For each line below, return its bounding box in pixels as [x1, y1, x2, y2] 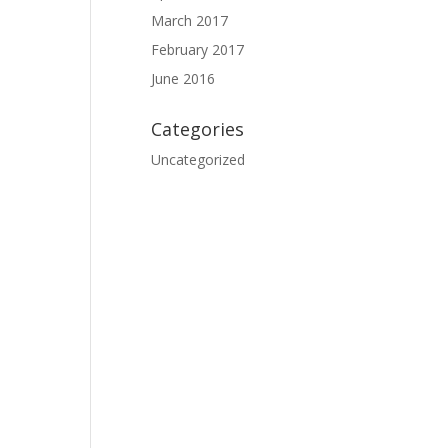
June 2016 [151, 69, 215, 88]
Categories [151, 117, 244, 141]
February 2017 [151, 40, 244, 59]
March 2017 [151, 11, 228, 30]
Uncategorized [151, 150, 245, 169]
